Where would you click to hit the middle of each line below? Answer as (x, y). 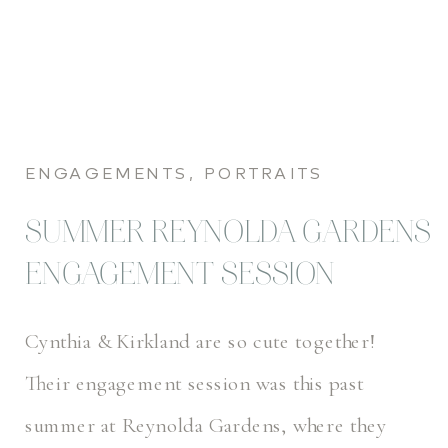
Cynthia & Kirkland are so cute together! (201, 341)
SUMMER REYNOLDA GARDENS (228, 235)
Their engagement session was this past (194, 383)
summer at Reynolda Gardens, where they (206, 425)
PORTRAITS (263, 174)
